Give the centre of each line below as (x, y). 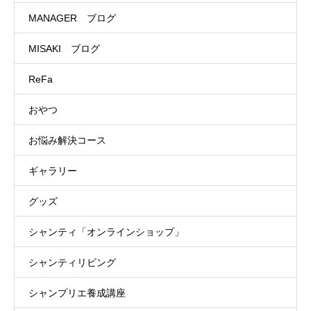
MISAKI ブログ (64, 48)
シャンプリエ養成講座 (77, 293)
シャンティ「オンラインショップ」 (106, 232)
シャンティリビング (72, 262)
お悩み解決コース (67, 140)
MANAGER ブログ (72, 18)
